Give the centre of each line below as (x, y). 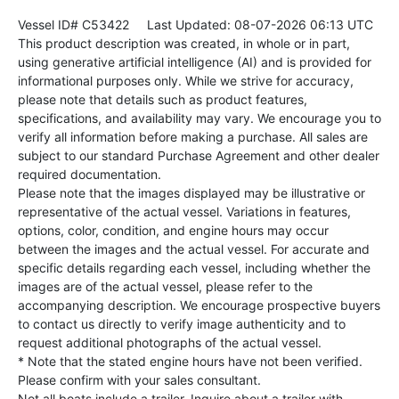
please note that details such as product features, (163, 99)
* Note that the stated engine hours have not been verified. (190, 361)
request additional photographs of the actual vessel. (170, 342)
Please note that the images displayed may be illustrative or (191, 192)
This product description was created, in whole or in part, (184, 43)
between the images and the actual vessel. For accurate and (194, 248)
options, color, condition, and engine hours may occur (173, 230)
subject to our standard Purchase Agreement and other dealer (199, 155)
